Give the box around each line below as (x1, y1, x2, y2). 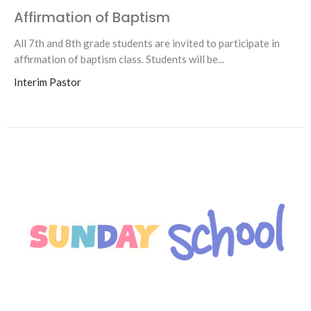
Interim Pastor (14, 75, 81, 88)
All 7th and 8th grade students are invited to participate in (14, 36, 280, 49)
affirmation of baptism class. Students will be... (14, 52, 224, 65)
